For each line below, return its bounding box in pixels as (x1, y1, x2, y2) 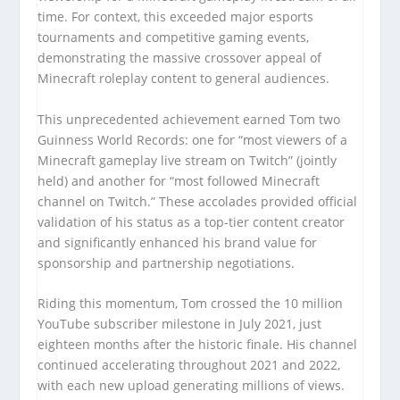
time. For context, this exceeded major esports (37, 8, 314, 26)
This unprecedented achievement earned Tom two (37, 110, 341, 128)
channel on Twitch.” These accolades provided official (37, 192, 358, 210)
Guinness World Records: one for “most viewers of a (37, 130, 348, 148)
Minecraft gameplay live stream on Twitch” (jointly (37, 151, 337, 169)
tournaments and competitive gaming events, (37, 29, 310, 46)
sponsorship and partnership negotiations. (37, 254, 296, 271)
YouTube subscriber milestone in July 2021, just (37, 315, 322, 333)
